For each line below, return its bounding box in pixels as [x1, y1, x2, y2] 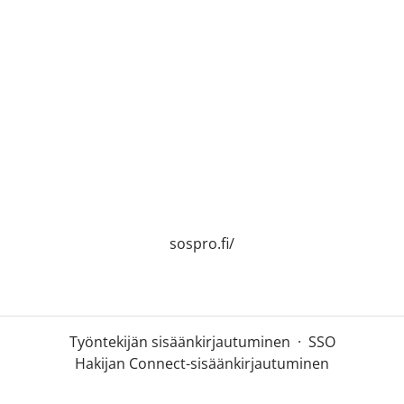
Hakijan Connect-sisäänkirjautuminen [75, 353, 329, 374]
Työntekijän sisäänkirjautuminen [69, 332, 290, 353]
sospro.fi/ [170, 234, 234, 254]
